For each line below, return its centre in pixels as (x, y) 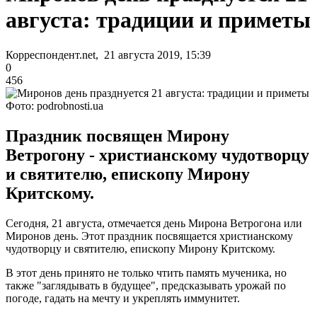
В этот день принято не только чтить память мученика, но (146, 272)
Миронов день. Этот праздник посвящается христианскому (149, 236)
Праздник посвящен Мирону (117, 136)
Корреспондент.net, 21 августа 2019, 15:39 (108, 54)
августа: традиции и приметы (158, 20)
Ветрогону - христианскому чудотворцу (157, 155)
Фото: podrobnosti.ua (54, 105)
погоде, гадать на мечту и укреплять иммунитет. (123, 298)
